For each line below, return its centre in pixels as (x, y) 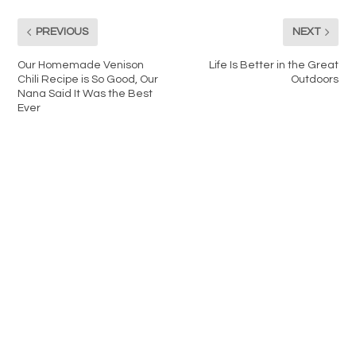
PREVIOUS (62, 32)
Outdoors (314, 79)
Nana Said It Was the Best (85, 93)
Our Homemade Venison (81, 65)
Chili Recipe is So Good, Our (88, 79)
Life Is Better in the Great (273, 65)
